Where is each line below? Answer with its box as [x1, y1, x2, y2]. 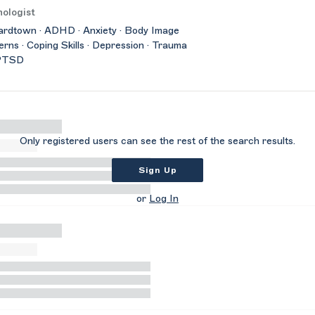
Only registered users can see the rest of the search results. [20, 136, 295, 146]
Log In [149, 194, 179, 204]
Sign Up [138, 166, 177, 174]
